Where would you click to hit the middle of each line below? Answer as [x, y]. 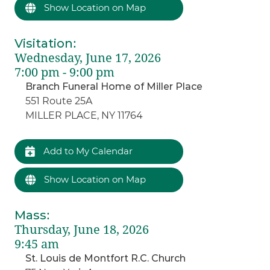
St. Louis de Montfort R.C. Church [106, 258]
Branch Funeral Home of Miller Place [114, 86]
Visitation [44, 43]
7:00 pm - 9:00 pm [65, 72]
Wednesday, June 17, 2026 [88, 58]
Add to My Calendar [87, 151]
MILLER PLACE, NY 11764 [84, 115]
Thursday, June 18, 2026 [82, 229]
